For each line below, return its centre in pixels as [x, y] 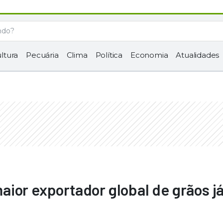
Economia [149, 55]
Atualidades [198, 55]
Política [109, 55]
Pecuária [42, 55]
